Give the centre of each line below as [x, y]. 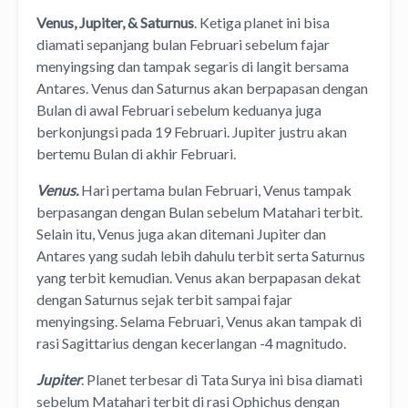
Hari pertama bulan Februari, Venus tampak [215, 190]
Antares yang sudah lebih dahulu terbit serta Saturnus [201, 256]
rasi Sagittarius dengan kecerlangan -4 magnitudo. [191, 343]
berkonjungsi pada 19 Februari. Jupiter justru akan [192, 132]
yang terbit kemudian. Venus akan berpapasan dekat [199, 278]
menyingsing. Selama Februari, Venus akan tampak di [199, 321]
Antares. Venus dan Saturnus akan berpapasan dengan [202, 88]
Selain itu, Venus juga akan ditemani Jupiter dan [181, 234]
